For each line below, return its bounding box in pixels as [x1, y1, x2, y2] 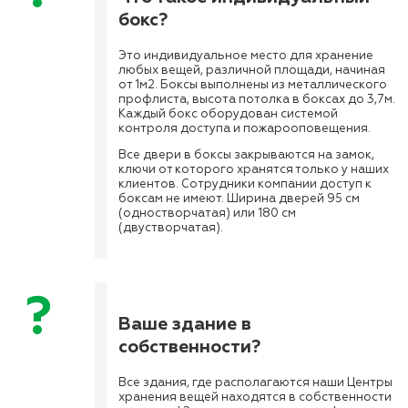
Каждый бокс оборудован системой [118, 107, 338, 122]
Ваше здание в [118, 311, 251, 335]
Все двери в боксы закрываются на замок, [118, 148, 374, 163]
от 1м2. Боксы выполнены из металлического [118, 77, 387, 93]
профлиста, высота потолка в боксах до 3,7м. [118, 92, 395, 107]
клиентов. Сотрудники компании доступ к [118, 177, 372, 192]
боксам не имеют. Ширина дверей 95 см [118, 191, 360, 207]
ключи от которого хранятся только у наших [118, 162, 389, 178]
